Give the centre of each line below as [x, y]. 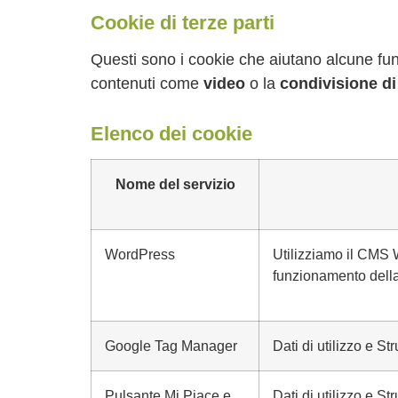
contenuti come [147, 84]
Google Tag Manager [171, 346]
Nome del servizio [175, 184]
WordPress [140, 254]
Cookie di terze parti [183, 23]
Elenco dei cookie [171, 134]
